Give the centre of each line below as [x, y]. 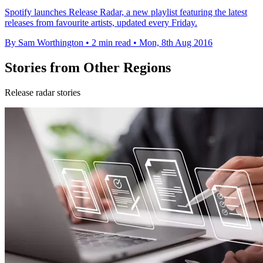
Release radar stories [43, 92]
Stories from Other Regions [88, 67]
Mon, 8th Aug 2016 [176, 42]
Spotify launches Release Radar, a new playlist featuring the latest [126, 12]
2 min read [111, 42]
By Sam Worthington [44, 42]
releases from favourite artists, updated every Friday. [101, 22]
